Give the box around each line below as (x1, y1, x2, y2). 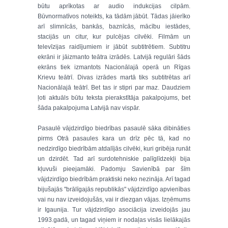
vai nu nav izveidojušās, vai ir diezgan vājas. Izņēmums (38, 196, 190, 203)
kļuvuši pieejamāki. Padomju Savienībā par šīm (38, 165, 190, 173)
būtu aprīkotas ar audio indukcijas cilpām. (38, 3, 190, 10)
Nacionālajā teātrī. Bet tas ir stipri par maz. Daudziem (38, 84, 190, 91)
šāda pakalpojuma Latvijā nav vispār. (38, 104, 140, 111)
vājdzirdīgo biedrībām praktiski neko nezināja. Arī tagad (38, 176, 190, 183)
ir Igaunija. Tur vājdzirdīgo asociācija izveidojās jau (38, 206, 190, 213)
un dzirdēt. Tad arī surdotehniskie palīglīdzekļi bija (38, 155, 190, 162)
